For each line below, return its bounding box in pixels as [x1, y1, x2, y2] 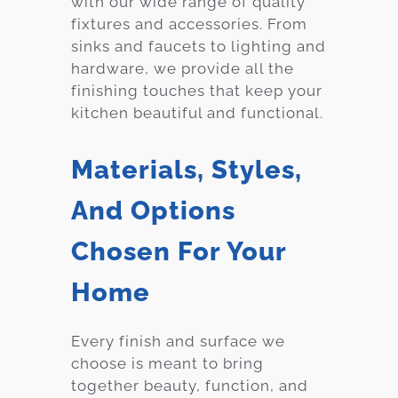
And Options [71, 195, 235, 227]
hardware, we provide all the [71, 59, 294, 77]
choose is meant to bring [71, 354, 264, 373]
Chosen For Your [71, 236, 286, 267]
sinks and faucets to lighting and [71, 36, 326, 55]
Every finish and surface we [71, 332, 285, 351]
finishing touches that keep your [71, 81, 322, 99]
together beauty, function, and [71, 377, 308, 395]
